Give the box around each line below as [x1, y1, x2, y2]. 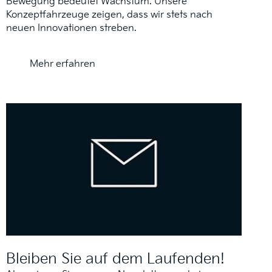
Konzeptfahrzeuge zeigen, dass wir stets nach [6, 9, 212, 21]
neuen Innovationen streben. [6, 22, 137, 35]
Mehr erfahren [30, 58, 95, 70]
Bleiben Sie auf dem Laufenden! [6, 250, 225, 268]
